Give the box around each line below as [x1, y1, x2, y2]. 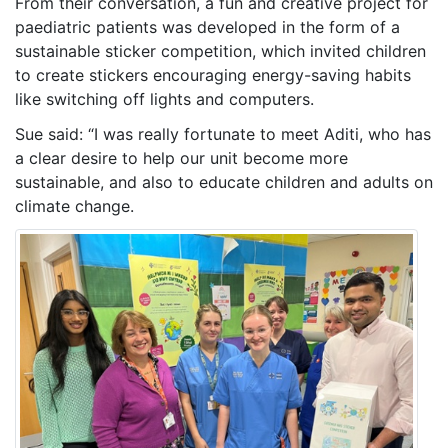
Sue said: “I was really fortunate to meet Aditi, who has [15, 123, 431, 144]
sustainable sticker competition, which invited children [15, 40, 426, 61]
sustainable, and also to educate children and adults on [15, 171, 433, 192]
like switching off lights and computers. [15, 88, 314, 109]
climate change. [15, 195, 134, 216]
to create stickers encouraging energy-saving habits [15, 64, 411, 85]
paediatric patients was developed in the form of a [15, 16, 400, 37]
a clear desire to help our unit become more [15, 147, 348, 168]
